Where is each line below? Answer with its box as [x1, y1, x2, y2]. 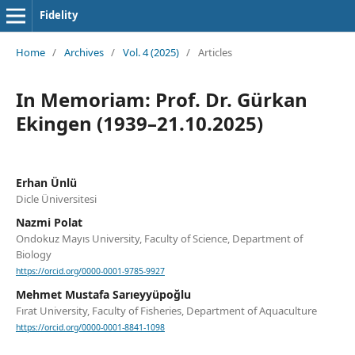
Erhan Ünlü [15, 174, 77, 190]
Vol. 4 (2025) [122, 44, 179, 59]
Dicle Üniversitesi [15, 191, 97, 206]
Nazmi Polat [15, 214, 82, 230]
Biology [15, 246, 52, 261]
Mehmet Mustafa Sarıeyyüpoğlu [15, 287, 191, 303]
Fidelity [39, 8, 78, 22]
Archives [63, 44, 104, 59]
